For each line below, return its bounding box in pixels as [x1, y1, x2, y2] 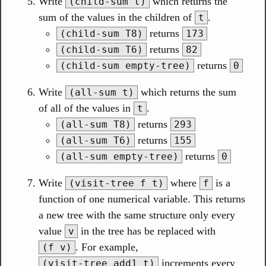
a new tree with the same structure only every [39, 209, 235, 221]
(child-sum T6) [60, 44, 143, 55]
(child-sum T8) [60, 28, 143, 39]
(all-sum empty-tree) [60, 151, 179, 162]
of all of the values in [39, 102, 134, 114]
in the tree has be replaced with [78, 225, 216, 237]
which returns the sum [138, 86, 236, 98]
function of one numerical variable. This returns [39, 193, 245, 205]
